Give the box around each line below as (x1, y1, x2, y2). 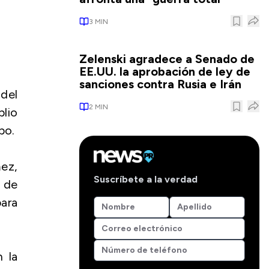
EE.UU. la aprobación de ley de (79, 64, 250, 79)
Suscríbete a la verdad (94, 173, 198, 185)
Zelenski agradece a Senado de (79, 52, 255, 66)
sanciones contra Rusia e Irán (79, 77, 241, 91)
